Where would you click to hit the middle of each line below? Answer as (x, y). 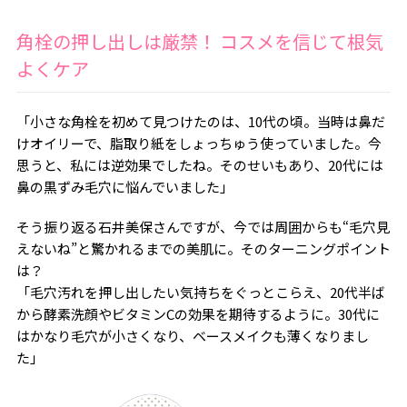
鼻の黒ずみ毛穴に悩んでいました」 (124, 187)
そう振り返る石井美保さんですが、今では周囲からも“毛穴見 (203, 227)
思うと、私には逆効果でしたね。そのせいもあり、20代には (199, 165)
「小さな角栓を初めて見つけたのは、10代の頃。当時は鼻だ (200, 121)
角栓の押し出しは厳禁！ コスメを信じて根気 (199, 41)
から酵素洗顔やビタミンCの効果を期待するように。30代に (198, 314)
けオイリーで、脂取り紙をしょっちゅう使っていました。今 (199, 143)
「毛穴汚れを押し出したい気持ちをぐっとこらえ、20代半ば (200, 292)
